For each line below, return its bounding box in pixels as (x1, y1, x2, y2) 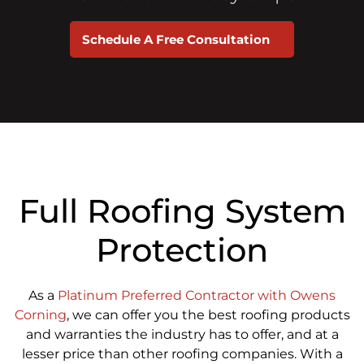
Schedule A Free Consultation (82, 31, 270, 47)
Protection (96, 229, 268, 270)
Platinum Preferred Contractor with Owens (58, 287, 336, 303)
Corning (14, 306, 67, 323)
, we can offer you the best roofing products (66, 306, 350, 323)
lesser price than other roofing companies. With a (21, 345, 343, 362)
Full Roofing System (18, 190, 346, 231)
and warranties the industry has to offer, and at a (25, 326, 339, 342)
